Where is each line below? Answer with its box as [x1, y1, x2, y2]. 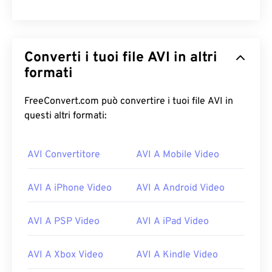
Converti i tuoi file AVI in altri [24, 49, 148, 67]
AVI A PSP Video [27, 216, 100, 228]
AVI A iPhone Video [27, 182, 112, 195]
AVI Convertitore [27, 149, 100, 161]
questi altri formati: [24, 110, 107, 123]
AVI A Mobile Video [136, 149, 219, 161]
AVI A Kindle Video [136, 249, 218, 262]
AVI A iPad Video [136, 216, 209, 228]
